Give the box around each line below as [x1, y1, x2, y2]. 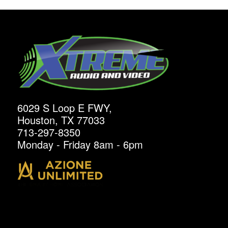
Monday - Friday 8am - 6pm [17, 136, 143, 152]
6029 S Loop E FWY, [17, 100, 112, 115]
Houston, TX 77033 [17, 112, 105, 127]
